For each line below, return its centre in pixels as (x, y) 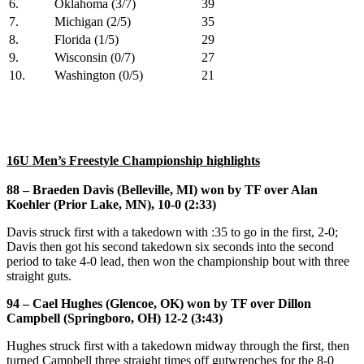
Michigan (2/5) (93, 21)
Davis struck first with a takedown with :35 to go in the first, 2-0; (172, 232)
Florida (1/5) (87, 39)
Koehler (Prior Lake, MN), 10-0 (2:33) (111, 204)
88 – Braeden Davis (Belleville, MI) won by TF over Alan (162, 189)
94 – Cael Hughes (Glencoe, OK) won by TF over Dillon (159, 303)
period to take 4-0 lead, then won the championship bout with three (178, 261)
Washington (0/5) (99, 75)
